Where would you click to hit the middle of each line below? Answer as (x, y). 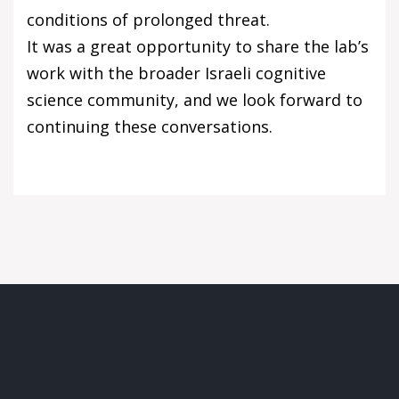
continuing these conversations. (150, 127)
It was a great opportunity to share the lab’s (198, 47)
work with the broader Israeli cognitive (176, 73)
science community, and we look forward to (195, 100)
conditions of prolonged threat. (148, 20)
